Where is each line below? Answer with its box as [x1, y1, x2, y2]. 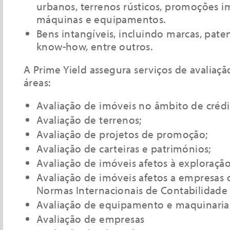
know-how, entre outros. [36, 40, 153, 53]
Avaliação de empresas [36, 212, 145, 225]
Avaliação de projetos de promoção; [36, 127, 208, 141]
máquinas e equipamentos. [36, 12, 166, 26]
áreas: [24, 75, 51, 89]
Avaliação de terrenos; [36, 113, 142, 126]
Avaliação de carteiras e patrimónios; [36, 142, 211, 155]
